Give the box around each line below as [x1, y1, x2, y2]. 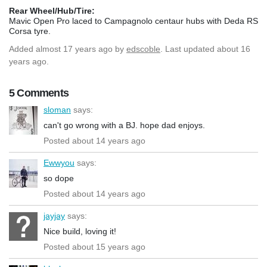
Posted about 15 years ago [44, 241, 145, 252]
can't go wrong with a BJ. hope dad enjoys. [44, 120, 205, 130]
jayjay [44, 210, 65, 221]
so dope [44, 173, 74, 183]
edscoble [126, 44, 160, 54]
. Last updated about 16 [160, 44, 250, 54]
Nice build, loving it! [44, 226, 116, 236]
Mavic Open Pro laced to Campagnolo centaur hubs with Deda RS [9, 15, 258, 26]
